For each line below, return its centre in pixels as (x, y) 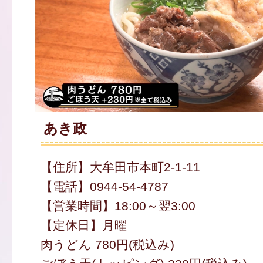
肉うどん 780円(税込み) (107, 245)
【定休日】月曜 (83, 225)
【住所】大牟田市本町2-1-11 (120, 167)
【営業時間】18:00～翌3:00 (118, 206)
